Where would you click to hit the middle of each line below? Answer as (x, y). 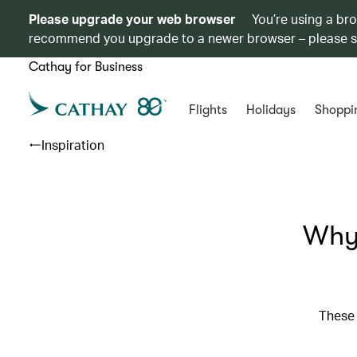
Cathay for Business (86, 67)
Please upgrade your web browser (132, 19)
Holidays (271, 110)
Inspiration (73, 145)
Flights (208, 110)
